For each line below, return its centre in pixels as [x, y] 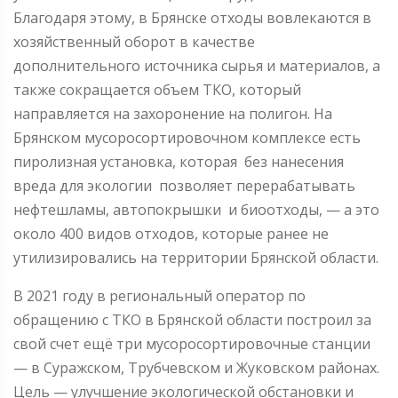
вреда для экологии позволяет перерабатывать [186, 185]
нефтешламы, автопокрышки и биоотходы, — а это [196, 209]
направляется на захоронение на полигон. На [173, 113]
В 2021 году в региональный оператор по [159, 295]
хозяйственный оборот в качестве [134, 41]
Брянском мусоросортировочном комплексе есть [189, 137]
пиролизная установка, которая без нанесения [179, 161]
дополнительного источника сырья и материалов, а [197, 65]
